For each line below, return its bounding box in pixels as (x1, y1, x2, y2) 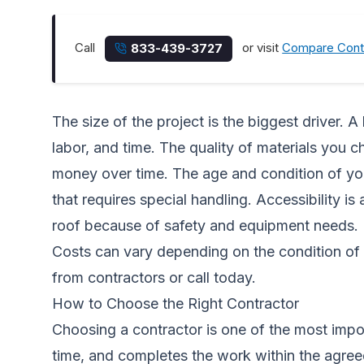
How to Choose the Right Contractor (52, 295, 299, 312)
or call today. (165, 269, 256, 286)
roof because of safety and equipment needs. (52, 217, 358, 234)
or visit (239, 40, 283, 56)
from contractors (52, 269, 165, 286)
